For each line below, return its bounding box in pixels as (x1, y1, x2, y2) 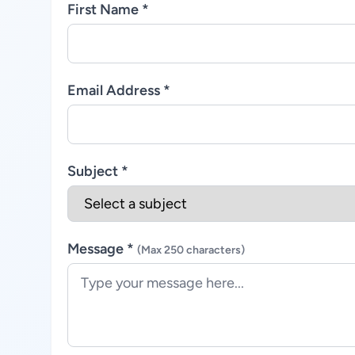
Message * (67, 240, 137, 258)
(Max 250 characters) (137, 243, 245, 257)
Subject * (67, 162, 128, 180)
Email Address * (67, 82, 170, 99)
